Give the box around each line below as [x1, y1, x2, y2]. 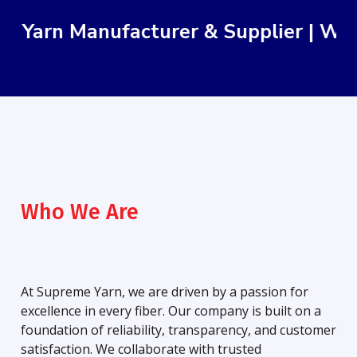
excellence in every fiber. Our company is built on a [21, 302, 321, 320]
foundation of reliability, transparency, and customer [21, 321, 336, 339]
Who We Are [21, 199, 139, 226]
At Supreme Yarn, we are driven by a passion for [21, 283, 308, 301]
